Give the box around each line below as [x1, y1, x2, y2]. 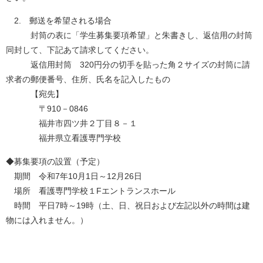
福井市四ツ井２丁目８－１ [6, 119, 137, 129]
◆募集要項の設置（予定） [6, 156, 104, 166]
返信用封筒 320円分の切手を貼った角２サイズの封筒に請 [6, 60, 250, 70]
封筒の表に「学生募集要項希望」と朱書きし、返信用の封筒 [6, 31, 252, 41]
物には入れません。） [6, 215, 88, 225]
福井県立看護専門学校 [6, 133, 121, 143]
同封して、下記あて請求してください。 [6, 45, 154, 55]
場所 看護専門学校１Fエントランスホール [6, 186, 176, 195]
